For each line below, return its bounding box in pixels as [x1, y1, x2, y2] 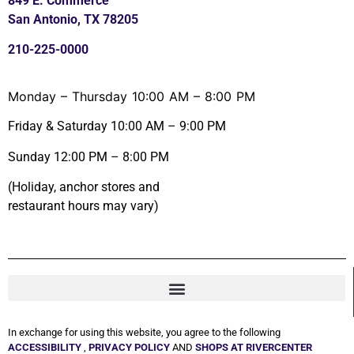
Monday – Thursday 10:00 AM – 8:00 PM [8, 88, 255, 104]
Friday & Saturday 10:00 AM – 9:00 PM [8, 119, 226, 134]
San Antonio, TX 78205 [8, 12, 138, 27]
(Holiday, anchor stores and [8, 179, 160, 194]
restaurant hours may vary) [8, 198, 159, 213]
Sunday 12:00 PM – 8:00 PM [8, 149, 169, 164]
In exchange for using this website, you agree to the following [8, 326, 281, 339]
